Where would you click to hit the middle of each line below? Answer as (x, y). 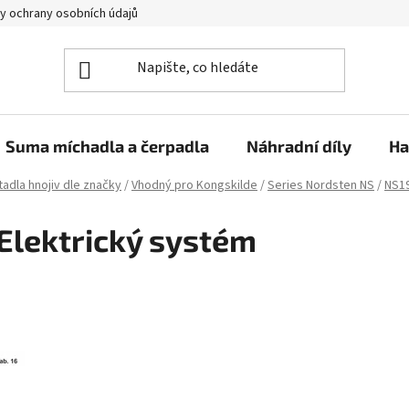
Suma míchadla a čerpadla (107, 146)
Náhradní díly (299, 146)
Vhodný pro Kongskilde (194, 186)
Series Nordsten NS (321, 186)
